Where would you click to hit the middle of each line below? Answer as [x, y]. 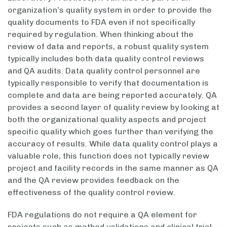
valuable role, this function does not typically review [108, 156]
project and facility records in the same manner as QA [113, 168]
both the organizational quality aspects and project [107, 119]
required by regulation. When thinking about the [101, 34]
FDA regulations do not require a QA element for [102, 214]
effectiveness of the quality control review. [91, 192]
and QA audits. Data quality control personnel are [104, 70]
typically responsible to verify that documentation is [108, 83]
